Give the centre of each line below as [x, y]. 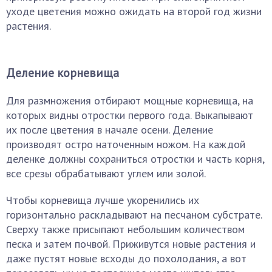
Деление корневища [63, 73]
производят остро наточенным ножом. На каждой [126, 144]
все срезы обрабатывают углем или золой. [106, 173]
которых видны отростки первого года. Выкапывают [130, 115]
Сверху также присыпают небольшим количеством [125, 229]
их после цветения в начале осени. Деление [110, 130]
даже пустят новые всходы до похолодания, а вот [126, 258]
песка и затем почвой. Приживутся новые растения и [131, 244]
